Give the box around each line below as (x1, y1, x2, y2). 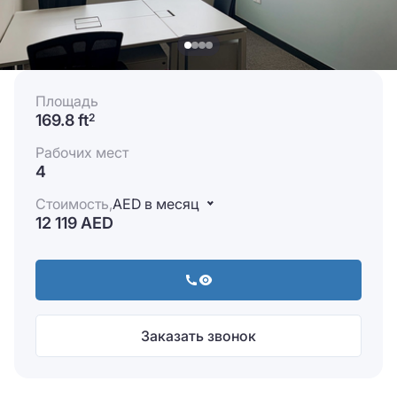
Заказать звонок (141, 327, 256, 346)
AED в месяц (113, 195, 198, 214)
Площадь (35, 92, 98, 111)
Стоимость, (35, 195, 113, 214)
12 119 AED (35, 214, 113, 233)
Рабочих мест (35, 144, 128, 162)
